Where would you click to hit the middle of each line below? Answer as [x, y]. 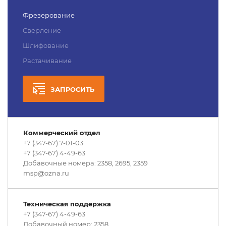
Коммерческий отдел [62, 133]
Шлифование [46, 46]
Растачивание [47, 61]
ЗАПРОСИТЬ [72, 90]
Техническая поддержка [67, 204]
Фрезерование [49, 15]
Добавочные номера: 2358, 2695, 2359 [86, 163]
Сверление [42, 31]
